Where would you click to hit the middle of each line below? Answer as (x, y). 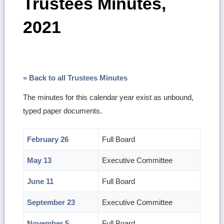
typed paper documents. (63, 110)
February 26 (48, 139)
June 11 (40, 181)
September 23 (51, 202)
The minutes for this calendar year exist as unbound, (108, 97)
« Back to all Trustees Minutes (75, 77)
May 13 (39, 160)
